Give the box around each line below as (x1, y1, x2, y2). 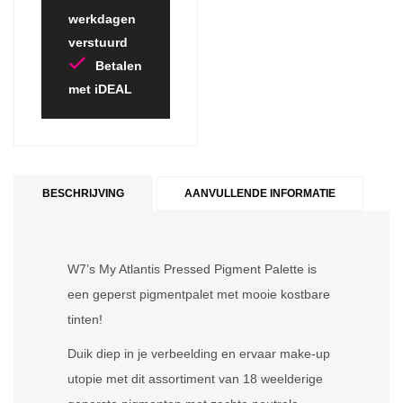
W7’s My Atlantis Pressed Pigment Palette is (67, 262, 317, 277)
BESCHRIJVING (42, 187, 124, 201)
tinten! (67, 312, 103, 327)
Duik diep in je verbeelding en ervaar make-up (67, 346, 330, 362)
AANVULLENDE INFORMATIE (184, 187, 336, 201)
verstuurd (68, 35, 128, 50)
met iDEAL (68, 82, 132, 97)
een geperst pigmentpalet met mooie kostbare (67, 287, 330, 302)
